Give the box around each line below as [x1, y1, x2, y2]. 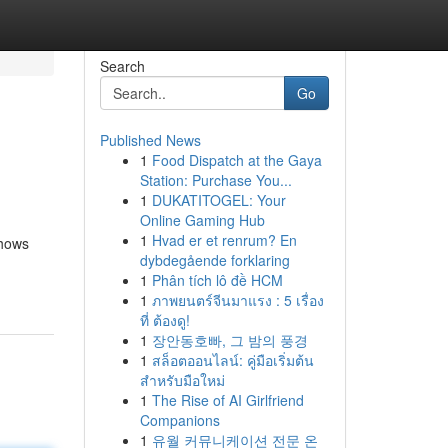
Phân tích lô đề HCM [151, 270, 283, 290]
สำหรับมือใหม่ [139, 370, 225, 390]
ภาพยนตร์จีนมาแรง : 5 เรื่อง [151, 290, 324, 310]
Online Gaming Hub [139, 210, 265, 230]
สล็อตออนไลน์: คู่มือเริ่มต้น [151, 350, 314, 370]
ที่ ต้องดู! [139, 310, 190, 330]
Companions [139, 410, 220, 430]
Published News [99, 130, 201, 150]
